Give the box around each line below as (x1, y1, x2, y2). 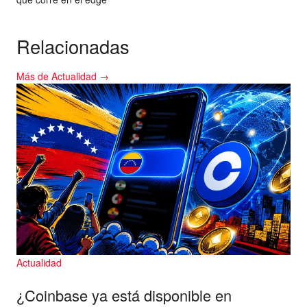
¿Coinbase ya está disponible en (16, 284, 232, 306)
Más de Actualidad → (16, 69, 109, 83)
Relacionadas (16, 33, 130, 60)
